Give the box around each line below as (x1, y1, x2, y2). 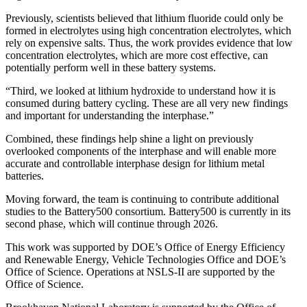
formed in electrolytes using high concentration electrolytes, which (5, 25, 291, 37)
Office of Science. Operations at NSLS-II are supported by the (5, 266, 275, 278)
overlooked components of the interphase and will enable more (5, 145, 276, 158)
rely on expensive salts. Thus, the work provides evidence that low (5, 37, 293, 49)
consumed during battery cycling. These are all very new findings (5, 97, 288, 110)
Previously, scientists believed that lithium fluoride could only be (5, 12, 283, 25)
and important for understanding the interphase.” (5, 110, 214, 122)
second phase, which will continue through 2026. (5, 218, 218, 230)
